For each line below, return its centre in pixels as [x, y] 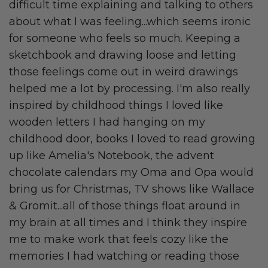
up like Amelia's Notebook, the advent [112, 156]
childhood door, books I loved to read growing [132, 139]
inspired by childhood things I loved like [116, 106]
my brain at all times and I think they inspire [128, 223]
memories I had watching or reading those [124, 256]
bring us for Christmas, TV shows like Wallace [132, 189]
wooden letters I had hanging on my [107, 122]
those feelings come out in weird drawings [124, 72]
